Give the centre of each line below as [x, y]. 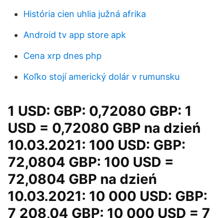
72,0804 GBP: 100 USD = [91, 162]
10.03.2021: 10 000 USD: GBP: [108, 196]
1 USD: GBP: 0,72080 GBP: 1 [100, 111]
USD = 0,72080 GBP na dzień [104, 128]
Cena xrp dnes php [63, 56]
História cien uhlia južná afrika [85, 14]
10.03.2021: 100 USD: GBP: [97, 145]
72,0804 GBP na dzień [82, 179]
